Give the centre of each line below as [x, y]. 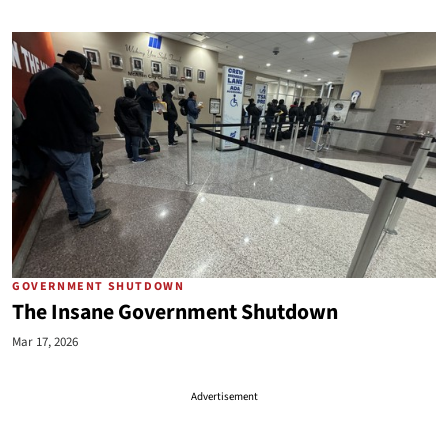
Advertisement [224, 396]
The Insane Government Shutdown [175, 312]
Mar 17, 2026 [45, 342]
